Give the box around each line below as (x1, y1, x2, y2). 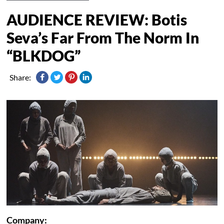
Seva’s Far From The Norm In (6, 28, 199, 46)
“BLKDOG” (6, 46, 81, 64)
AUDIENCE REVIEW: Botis (6, 10, 187, 28)
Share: (9, 72, 31, 82)
